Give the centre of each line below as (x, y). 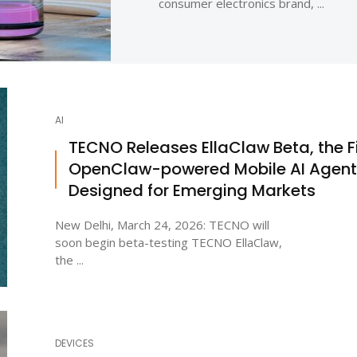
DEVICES (75, 343)
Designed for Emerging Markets (192, 191)
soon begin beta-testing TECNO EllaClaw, (169, 243)
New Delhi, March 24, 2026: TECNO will (162, 225)
